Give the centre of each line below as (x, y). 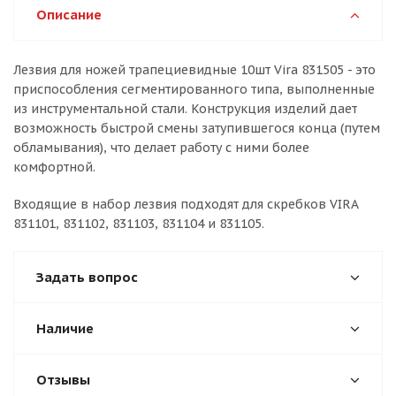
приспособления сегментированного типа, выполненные (194, 89)
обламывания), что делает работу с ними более (161, 148)
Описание (69, 15)
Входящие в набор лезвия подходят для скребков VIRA (186, 204)
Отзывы (63, 380)
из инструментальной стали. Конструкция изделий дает (185, 109)
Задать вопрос (87, 277)
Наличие (65, 328)
